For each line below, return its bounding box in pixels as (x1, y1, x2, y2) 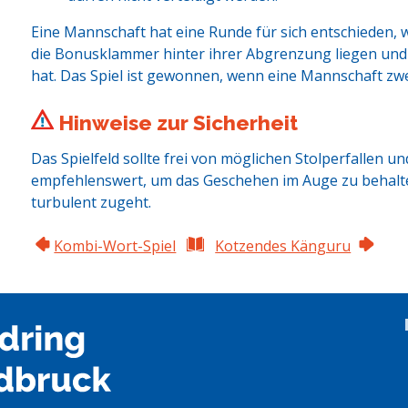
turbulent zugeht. (31, 191, 151, 212)
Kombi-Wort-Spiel (54, 235, 177, 256)
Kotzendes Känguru (215, 235, 352, 256)
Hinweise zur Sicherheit (53, 110, 298, 135)
